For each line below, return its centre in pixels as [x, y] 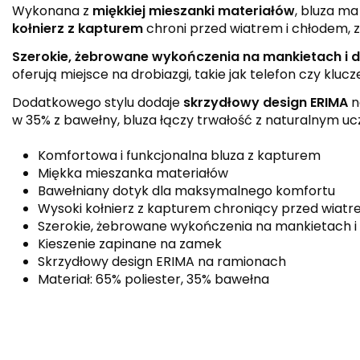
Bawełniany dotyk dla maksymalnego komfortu [186, 190]
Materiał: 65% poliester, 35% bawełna [153, 279]
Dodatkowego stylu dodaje [98, 102]
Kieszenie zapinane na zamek [130, 243]
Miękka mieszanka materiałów [133, 173]
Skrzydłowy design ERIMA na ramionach [162, 261]
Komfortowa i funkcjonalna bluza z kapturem [179, 155]
